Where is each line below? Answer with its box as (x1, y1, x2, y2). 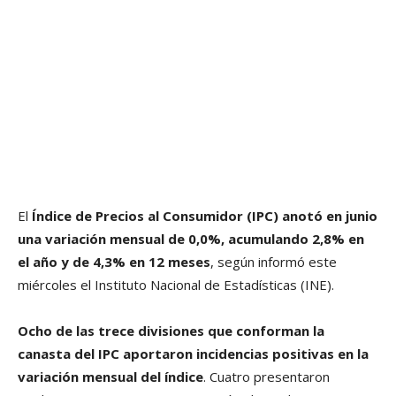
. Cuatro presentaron (203, 368, 330, 386)
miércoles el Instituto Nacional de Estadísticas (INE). (18, 276, 334, 294)
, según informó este (210, 253, 337, 271)
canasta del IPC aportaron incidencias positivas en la (18, 345, 369, 363)
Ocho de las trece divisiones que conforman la (18, 322, 324, 340)
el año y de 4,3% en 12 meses (18, 253, 210, 271)
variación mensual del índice (18, 368, 203, 386)
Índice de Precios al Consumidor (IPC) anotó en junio (32, 207, 377, 225)
